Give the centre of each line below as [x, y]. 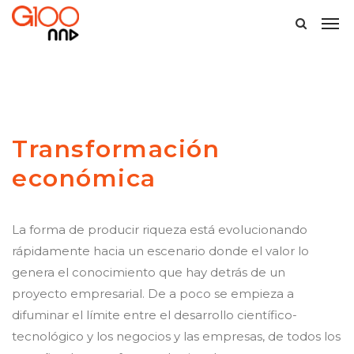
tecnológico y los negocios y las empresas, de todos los [176, 336]
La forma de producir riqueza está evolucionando [160, 230]
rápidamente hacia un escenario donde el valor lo [160, 251]
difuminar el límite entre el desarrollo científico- [154, 315]
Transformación [116, 149]
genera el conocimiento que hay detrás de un [149, 272]
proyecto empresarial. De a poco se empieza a [153, 294]
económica [84, 178]
